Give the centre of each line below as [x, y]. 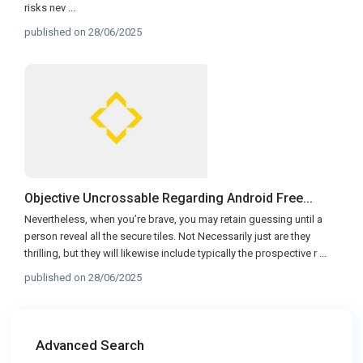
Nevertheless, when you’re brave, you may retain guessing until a [174, 220]
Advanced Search [90, 346]
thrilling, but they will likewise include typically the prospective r [172, 254]
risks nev [47, 8]
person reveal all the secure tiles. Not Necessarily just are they [168, 237]
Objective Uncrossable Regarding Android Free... [169, 199]
